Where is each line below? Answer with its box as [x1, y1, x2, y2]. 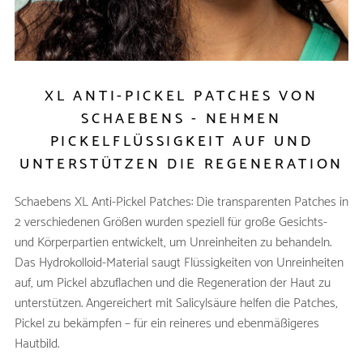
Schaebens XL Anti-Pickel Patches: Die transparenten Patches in [14, 191, 348, 213]
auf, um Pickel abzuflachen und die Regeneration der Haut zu [14, 272, 331, 294]
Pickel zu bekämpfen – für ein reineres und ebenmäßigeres [14, 313, 319, 335]
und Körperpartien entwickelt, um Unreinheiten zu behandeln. [14, 232, 331, 254]
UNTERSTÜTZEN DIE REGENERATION [19, 152, 344, 177]
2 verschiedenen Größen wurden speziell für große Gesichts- [14, 211, 327, 233]
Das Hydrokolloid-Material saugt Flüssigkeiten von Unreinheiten [14, 252, 344, 274]
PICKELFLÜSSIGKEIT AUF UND [49, 130, 314, 154]
